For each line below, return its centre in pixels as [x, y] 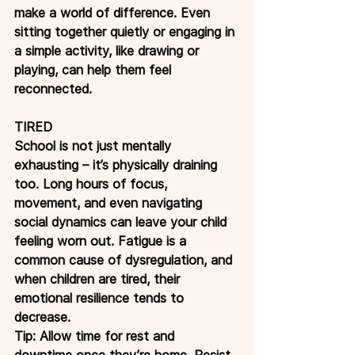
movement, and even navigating [110, 202]
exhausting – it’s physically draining [118, 164]
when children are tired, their [99, 279]
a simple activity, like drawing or [109, 50]
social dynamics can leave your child [122, 221]
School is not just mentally [95, 145]
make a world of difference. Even [114, 12]
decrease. [42, 317]
